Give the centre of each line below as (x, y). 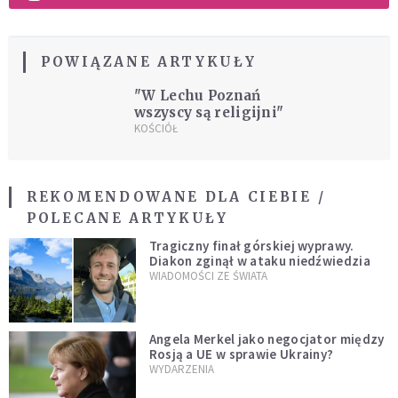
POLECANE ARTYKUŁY (127, 219)
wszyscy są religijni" (209, 113)
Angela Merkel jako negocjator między (267, 339)
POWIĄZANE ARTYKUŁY (149, 62)
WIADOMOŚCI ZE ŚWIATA (208, 276)
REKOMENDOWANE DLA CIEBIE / (176, 197)
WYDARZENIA (181, 370)
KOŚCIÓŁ (156, 129)
